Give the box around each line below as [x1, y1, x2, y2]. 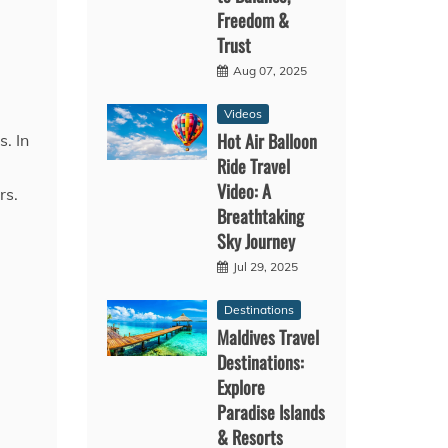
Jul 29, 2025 [233, 258, 299, 274]
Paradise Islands [217, 398, 326, 425]
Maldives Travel [217, 323, 320, 350]
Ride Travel [217, 152, 291, 179]
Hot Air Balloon [217, 127, 318, 154]
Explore [217, 373, 266, 400]
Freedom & [217, 6, 290, 33]
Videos [224, 105, 263, 121]
